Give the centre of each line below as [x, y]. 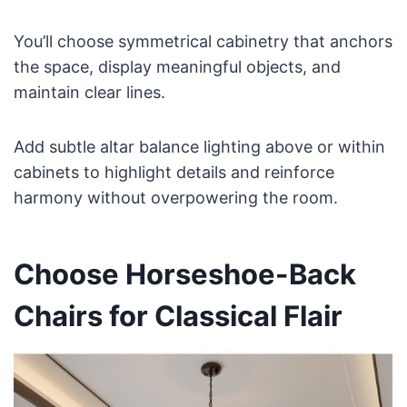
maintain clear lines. [89, 93]
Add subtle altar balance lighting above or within [199, 147]
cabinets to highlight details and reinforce [174, 173]
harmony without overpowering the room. [175, 198]
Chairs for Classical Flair [178, 315]
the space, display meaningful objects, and [177, 67]
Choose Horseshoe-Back [184, 273]
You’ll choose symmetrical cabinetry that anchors [203, 42]
